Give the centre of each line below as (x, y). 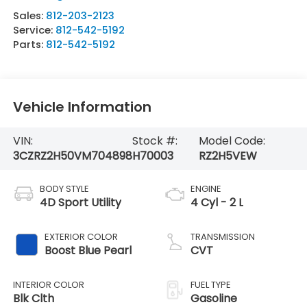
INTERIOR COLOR (48, 284)
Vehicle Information (82, 107)
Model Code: (232, 140)
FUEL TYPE (211, 284)
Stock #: (155, 140)
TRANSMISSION (223, 236)
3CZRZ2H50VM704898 (72, 156)
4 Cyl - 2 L (217, 202)
